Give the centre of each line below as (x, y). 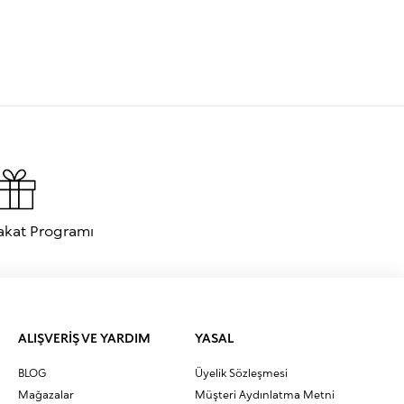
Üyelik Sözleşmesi (241, 373)
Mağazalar (46, 395)
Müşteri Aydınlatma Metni (265, 395)
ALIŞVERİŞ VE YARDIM (84, 338)
